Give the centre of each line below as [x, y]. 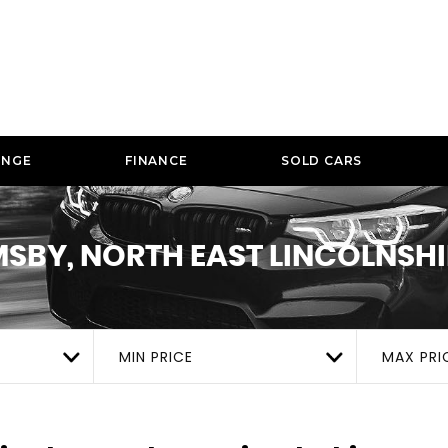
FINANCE [156, 160]
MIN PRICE [156, 356]
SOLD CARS [322, 160]
